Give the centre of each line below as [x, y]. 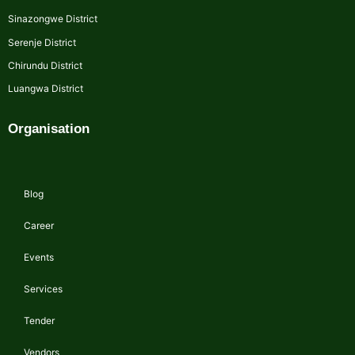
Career [39, 225]
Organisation [49, 128]
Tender [39, 320]
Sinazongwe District [53, 19]
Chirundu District [45, 65]
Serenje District [42, 42]
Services [43, 288]
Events [39, 257]
